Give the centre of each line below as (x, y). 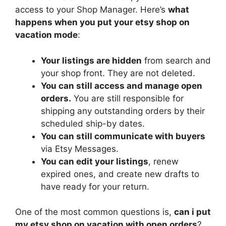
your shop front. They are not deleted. (118, 73)
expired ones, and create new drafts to (120, 174)
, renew (163, 161)
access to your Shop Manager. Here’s (92, 10)
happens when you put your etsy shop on (102, 22)
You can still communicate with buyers (123, 136)
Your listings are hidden (91, 60)
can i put (192, 212)
